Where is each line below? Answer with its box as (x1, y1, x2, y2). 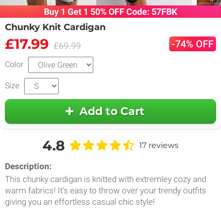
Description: (5, 161, 52, 171)
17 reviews (139, 141, 179, 150)
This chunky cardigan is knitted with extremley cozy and (5, 174, 206, 184)
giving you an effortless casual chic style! (5, 196, 155, 207)
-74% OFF (172, 37, 214, 50)
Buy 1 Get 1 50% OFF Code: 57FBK (44, 6, 177, 17)
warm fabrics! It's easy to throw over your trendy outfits (5, 185, 206, 195)
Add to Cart (79, 105, 145, 118)
